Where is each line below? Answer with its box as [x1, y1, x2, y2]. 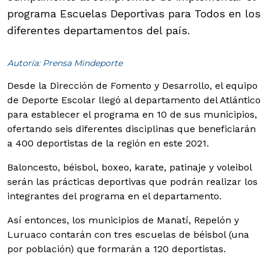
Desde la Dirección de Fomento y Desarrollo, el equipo [7, 79, 258, 91]
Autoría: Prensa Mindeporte [7, 57, 122, 68]
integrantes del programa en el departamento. [7, 190, 222, 202]
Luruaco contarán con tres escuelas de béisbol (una [7, 228, 249, 240]
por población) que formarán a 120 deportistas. [7, 243, 226, 255]
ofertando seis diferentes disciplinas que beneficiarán [7, 122, 256, 134]
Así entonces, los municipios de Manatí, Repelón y [7, 214, 239, 226]
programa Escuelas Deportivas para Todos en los [7, 7, 261, 20]
